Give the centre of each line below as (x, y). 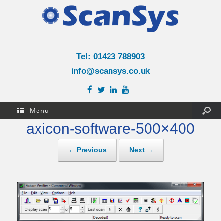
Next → (141, 150)
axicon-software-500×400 (110, 129)
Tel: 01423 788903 (110, 56)
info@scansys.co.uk (110, 71)
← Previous (87, 150)
